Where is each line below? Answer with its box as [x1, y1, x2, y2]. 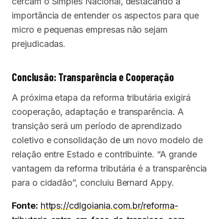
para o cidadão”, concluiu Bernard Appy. [12, 177, 174, 188]
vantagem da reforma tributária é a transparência [12, 163, 207, 174]
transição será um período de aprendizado [12, 121, 182, 131]
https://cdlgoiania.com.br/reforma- [40, 200, 178, 211]
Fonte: [12, 200, 38, 211]
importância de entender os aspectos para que [12, 10, 199, 21]
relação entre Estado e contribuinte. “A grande [12, 149, 197, 159]
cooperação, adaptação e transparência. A [12, 107, 184, 117]
